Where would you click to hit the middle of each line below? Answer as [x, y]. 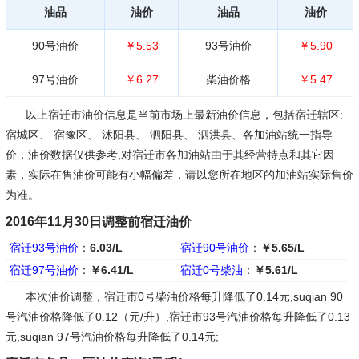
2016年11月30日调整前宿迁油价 [98, 221]
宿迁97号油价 [44, 270]
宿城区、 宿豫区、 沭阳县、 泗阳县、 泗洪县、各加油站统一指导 [169, 134]
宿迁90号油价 [215, 247]
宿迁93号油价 [44, 247]
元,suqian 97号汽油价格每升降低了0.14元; [112, 336]
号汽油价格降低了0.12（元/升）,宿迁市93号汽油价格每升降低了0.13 [177, 316]
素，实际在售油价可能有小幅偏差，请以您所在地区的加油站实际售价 [179, 174]
